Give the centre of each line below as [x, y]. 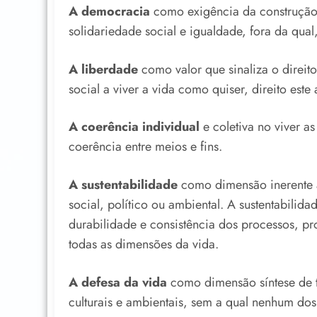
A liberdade [103, 69]
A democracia [109, 12]
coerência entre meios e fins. [145, 147]
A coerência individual [134, 127]
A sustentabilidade [123, 184]
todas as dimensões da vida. [144, 244]
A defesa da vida [118, 282]
